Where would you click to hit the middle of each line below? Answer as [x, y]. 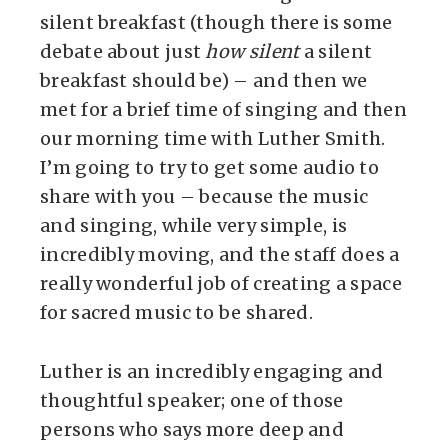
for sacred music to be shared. [177, 312]
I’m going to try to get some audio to [210, 167]
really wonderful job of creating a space [221, 283]
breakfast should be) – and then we [204, 80]
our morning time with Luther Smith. [213, 138]
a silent [336, 51]
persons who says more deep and [192, 429]
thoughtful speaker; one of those [192, 400]
